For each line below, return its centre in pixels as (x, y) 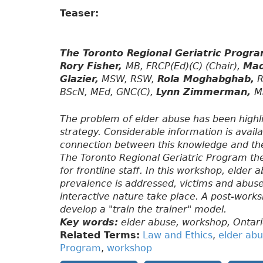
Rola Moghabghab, (206, 79)
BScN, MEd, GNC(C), (108, 92)
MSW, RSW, (128, 79)
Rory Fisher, (93, 66)
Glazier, (79, 79)
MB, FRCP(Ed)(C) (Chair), (184, 66)
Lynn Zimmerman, (205, 92)
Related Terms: (100, 235)
